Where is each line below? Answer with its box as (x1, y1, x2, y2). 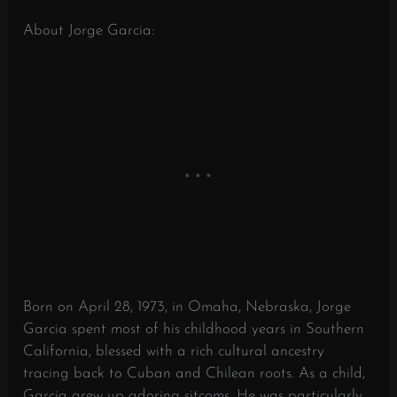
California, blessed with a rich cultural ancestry (23, 344, 325, 359)
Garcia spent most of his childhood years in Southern (23, 322, 365, 337)
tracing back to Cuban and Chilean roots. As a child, (23, 366, 366, 381)
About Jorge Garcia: (23, 22, 155, 38)
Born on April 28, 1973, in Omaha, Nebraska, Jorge (23, 300, 352, 315)
